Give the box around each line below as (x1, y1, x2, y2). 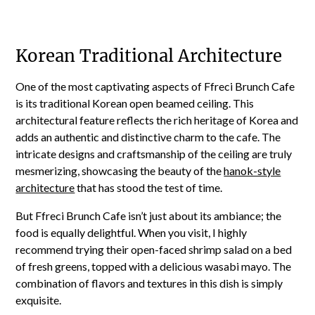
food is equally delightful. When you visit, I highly (15, 226, 247, 239)
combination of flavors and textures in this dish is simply (15, 276, 283, 290)
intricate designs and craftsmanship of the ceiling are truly (15, 147, 292, 160)
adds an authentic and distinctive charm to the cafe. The (15, 130, 281, 143)
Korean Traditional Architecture (15, 45, 283, 67)
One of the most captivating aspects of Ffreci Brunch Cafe (15, 79, 295, 93)
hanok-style (224, 164, 281, 177)
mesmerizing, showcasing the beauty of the (15, 164, 224, 177)
